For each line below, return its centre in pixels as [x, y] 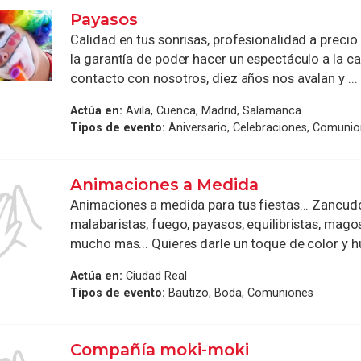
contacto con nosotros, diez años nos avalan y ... [214, 78]
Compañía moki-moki [160, 349]
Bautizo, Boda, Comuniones [240, 293]
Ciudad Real [155, 276]
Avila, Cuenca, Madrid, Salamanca [212, 111]
